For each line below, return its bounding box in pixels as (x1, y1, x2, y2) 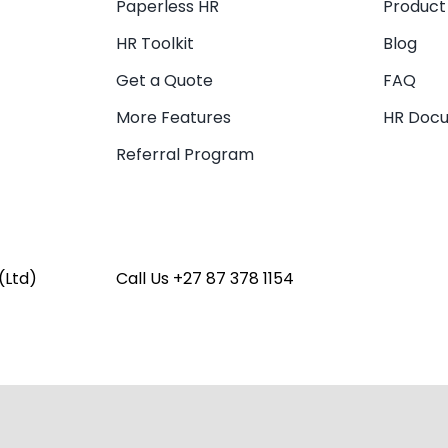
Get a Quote (116, 69, 214, 93)
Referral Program (116, 143, 255, 167)
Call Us (116, 267, 174, 291)
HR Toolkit (116, 32, 195, 56)
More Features (116, 106, 232, 130)
